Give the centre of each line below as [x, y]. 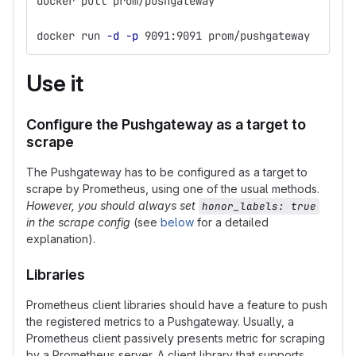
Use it [55, 83]
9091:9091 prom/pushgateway [224, 36]
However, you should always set [112, 205]
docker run [72, 36]
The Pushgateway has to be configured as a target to [167, 172]
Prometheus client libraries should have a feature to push [177, 305]
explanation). [61, 239]
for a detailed [231, 222]
